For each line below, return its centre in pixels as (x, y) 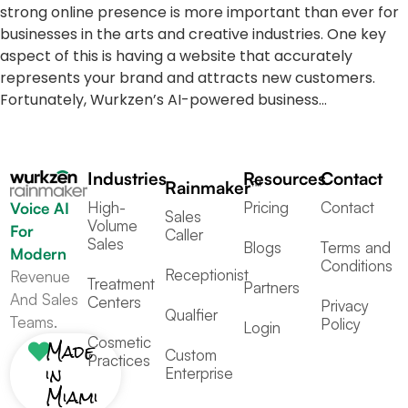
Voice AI (40, 209)
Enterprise (199, 372)
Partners (271, 287)
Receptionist (207, 274)
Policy (340, 323)
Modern (39, 254)
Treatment (122, 283)
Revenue (41, 277)
